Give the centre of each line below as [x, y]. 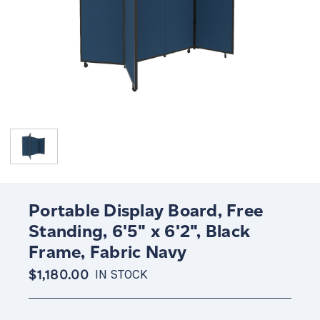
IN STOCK [122, 275]
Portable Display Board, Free [146, 211]
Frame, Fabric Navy [108, 252]
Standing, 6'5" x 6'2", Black [139, 231]
